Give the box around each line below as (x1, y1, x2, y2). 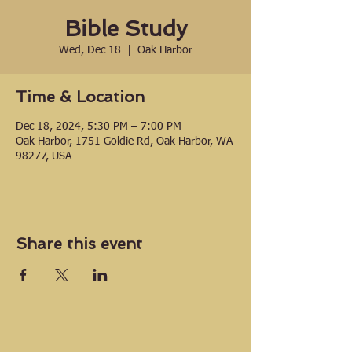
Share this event (16, 234, 142, 253)
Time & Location (16, 87, 145, 106)
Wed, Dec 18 (59, 45, 121, 56)
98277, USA (16, 151, 71, 162)
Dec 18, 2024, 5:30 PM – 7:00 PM (16, 121, 181, 132)
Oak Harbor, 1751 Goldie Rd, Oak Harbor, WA (16, 136, 233, 147)
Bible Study (64, 16, 187, 42)
